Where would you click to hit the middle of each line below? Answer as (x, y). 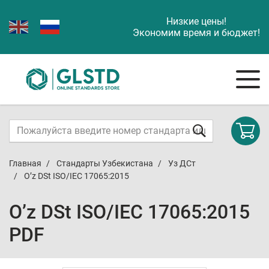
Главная (25, 163)
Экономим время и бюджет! (196, 33)
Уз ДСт (182, 163)
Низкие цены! (196, 21)
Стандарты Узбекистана (105, 163)
